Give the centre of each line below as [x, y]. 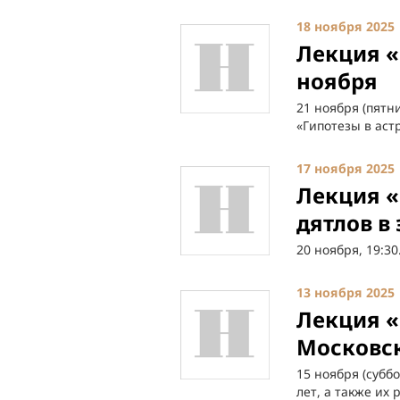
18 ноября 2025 [346, 26]
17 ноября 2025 [346, 168]
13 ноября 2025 [346, 292]
